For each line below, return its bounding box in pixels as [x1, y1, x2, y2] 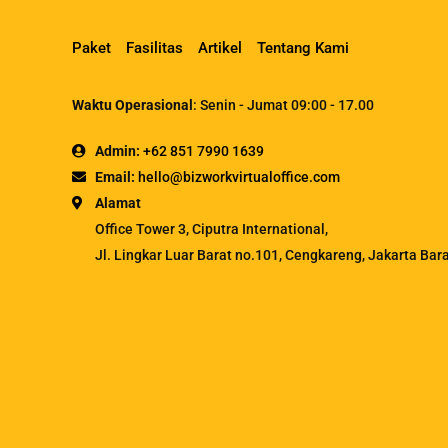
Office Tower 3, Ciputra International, [95, 220, 328, 237]
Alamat [95, 194, 141, 211]
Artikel [198, 38, 242, 57]
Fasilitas [126, 38, 183, 57]
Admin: [95, 142, 140, 159]
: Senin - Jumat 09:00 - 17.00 [193, 96, 374, 113]
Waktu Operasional [72, 96, 193, 113]
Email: [95, 168, 135, 185]
